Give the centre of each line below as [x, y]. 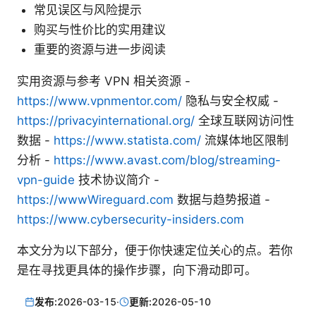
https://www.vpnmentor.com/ [99, 101]
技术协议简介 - [117, 180]
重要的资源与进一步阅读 [100, 50]
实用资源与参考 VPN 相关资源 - [104, 81]
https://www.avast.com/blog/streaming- [167, 160]
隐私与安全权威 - [230, 101]
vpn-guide [46, 180]
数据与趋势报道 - [222, 200]
